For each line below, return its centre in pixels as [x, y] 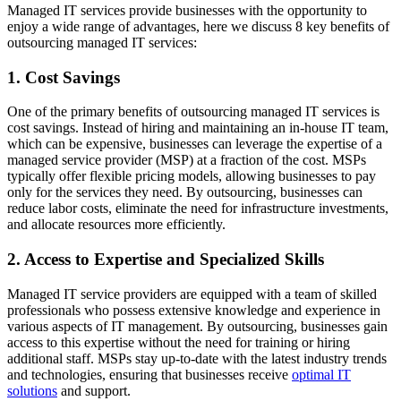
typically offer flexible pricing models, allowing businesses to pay [192, 176]
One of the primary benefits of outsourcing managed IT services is [193, 112]
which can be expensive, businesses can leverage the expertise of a [195, 144]
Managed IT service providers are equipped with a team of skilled [192, 294]
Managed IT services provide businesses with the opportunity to [187, 10]
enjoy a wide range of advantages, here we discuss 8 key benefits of [198, 26]
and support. [94, 390]
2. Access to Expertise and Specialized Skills [166, 260]
